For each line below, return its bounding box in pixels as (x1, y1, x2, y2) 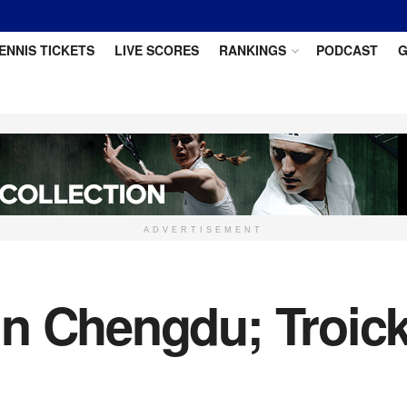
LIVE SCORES (114, 41, 199, 59)
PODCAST (315, 41, 378, 59)
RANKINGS (218, 41, 286, 59)
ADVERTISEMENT (144, 225, 263, 234)
